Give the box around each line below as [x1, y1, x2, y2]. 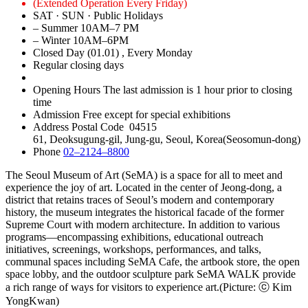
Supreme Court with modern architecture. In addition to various [5, 218, 280, 230]
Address [33, 120, 69, 133]
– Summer [33, 21, 78, 34]
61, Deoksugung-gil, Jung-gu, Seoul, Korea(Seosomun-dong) [33, 133, 300, 145]
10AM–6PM [73, 34, 129, 46]
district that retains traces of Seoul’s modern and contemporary [5, 193, 274, 206]
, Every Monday [122, 46, 192, 58]
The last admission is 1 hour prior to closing [103, 83, 292, 96]
